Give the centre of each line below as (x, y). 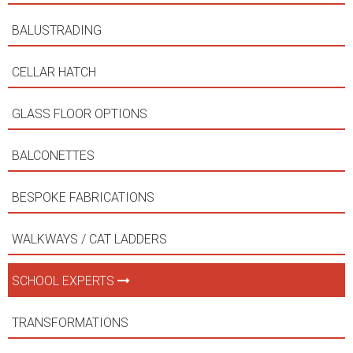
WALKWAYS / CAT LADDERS (91, 240)
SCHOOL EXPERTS (65, 281)
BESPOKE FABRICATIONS (85, 198)
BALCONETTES (55, 156)
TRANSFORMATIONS (72, 323)
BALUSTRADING (58, 31)
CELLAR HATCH (56, 72)
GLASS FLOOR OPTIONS (81, 114)
